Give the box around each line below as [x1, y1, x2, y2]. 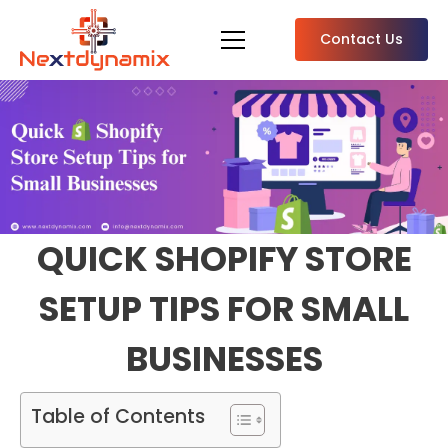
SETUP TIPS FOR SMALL [39, 285, 409, 333]
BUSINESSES [125, 335, 323, 383]
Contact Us [320, 29, 403, 50]
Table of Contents [31, 403, 205, 430]
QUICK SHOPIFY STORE [36, 235, 412, 283]
